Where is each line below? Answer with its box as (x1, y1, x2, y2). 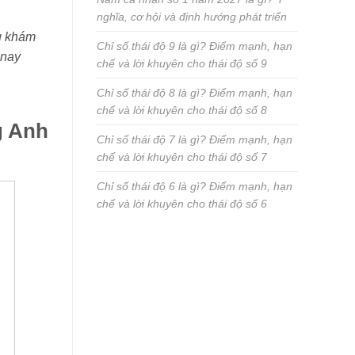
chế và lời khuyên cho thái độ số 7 (97, 151, 267, 164)
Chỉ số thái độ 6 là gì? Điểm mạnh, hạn (97, 180, 292, 193)
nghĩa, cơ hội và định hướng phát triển (97, 10, 287, 24)
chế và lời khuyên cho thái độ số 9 (97, 57, 267, 71)
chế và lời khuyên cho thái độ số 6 (97, 197, 267, 211)
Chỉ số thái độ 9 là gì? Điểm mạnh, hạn (97, 40, 292, 53)
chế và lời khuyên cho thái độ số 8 (97, 104, 267, 117)
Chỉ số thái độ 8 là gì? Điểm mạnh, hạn (97, 86, 292, 100)
